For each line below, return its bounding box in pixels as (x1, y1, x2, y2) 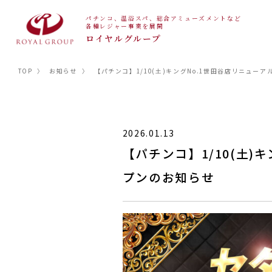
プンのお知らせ (122, 168, 215, 186)
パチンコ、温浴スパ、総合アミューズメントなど (86, 14, 242, 23)
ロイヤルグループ (86, 32, 161, 45)
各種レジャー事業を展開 (86, 22, 164, 31)
